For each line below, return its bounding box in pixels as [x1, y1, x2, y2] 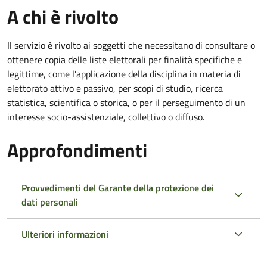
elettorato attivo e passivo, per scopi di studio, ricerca [7, 80, 223, 95]
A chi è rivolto [7, 2, 119, 31]
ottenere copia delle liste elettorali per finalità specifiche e [7, 52, 242, 67]
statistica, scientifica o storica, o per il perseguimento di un [7, 95, 246, 110]
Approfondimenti [7, 135, 147, 164]
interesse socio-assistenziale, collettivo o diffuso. [7, 109, 204, 124]
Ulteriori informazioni [21, 226, 108, 241]
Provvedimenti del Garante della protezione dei [21, 180, 214, 195]
